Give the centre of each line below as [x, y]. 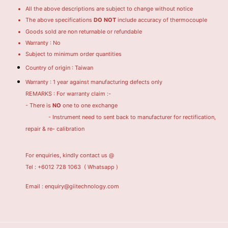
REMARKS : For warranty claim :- [69, 94]
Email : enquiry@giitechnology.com [72, 186]
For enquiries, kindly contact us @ [70, 155]
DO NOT [105, 20]
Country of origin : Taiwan [59, 67]
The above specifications [60, 20]
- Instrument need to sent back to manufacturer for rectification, [121, 117]
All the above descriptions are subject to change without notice [109, 8]
